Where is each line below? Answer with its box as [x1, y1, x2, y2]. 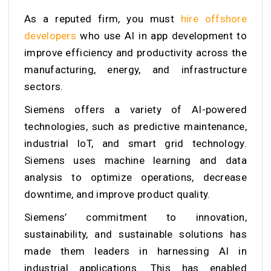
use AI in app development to [103, 29, 247, 42]
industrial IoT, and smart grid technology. [24, 137, 247, 149]
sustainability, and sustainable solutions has [24, 227, 247, 240]
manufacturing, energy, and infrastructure [24, 63, 247, 76]
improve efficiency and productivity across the [24, 46, 247, 59]
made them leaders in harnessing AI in [24, 244, 247, 257]
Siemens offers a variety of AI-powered [24, 103, 247, 116]
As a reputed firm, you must [24, 12, 181, 25]
